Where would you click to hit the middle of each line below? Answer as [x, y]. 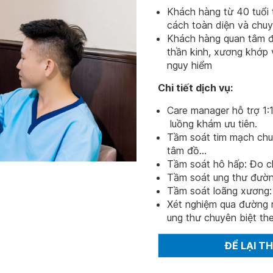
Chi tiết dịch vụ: [195, 88]
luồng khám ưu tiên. [212, 124]
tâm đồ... [187, 151]
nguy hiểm [190, 65]
